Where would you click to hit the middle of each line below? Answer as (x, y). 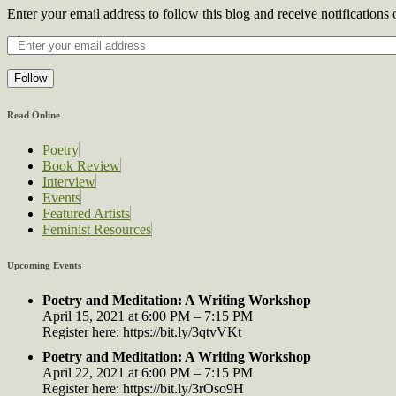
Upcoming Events (44, 265)
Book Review (81, 165)
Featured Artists (86, 213)
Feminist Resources (97, 229)
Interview (69, 181)
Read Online (34, 114)
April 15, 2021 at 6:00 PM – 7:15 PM (148, 316)
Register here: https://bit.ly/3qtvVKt (142, 331)
